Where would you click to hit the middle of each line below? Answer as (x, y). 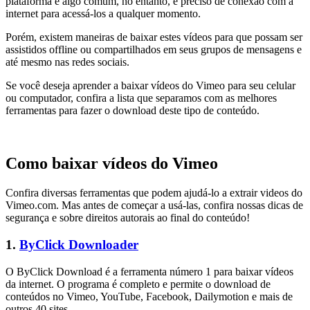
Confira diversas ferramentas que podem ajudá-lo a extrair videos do (154, 193)
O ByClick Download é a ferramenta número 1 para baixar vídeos (149, 271)
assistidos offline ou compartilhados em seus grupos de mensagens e (154, 50)
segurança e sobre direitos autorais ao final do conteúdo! (128, 218)
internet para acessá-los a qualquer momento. (103, 14)
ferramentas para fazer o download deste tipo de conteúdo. (133, 111)
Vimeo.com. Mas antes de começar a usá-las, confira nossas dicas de (154, 206)
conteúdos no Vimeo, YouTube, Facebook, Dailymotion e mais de (149, 296)
